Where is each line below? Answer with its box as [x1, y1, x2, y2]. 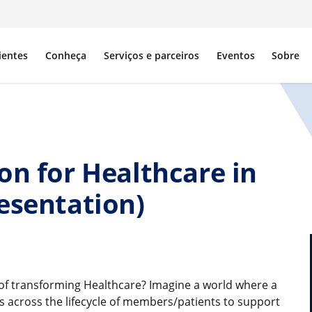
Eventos [216, 48, 255, 62]
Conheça [45, 48, 87, 62]
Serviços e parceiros [103, 48, 199, 62]
